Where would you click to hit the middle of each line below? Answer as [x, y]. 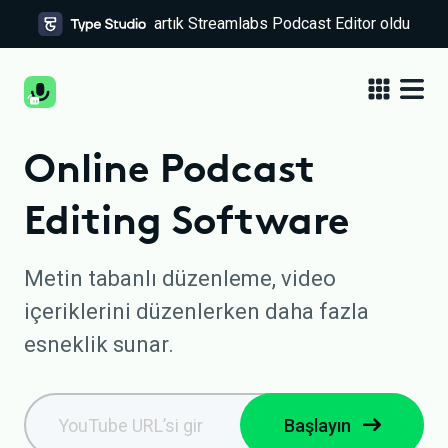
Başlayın [317, 425]
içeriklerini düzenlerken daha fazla [196, 311]
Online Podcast [169, 167]
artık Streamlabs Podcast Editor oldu [282, 23]
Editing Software [186, 219]
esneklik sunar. [99, 344]
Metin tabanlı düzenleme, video [180, 278]
